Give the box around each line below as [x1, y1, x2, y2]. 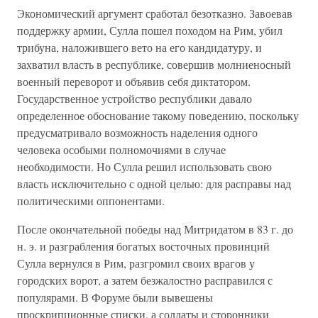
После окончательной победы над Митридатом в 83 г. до [17, 221, 293, 236]
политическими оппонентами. [17, 193, 165, 208]
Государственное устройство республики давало [17, 91, 252, 106]
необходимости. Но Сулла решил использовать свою [17, 159, 272, 174]
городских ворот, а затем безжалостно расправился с [17, 273, 273, 287]
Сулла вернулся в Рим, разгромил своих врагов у [17, 256, 255, 270]
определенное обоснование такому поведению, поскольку [17, 108, 299, 123]
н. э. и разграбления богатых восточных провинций [17, 238, 270, 253]
